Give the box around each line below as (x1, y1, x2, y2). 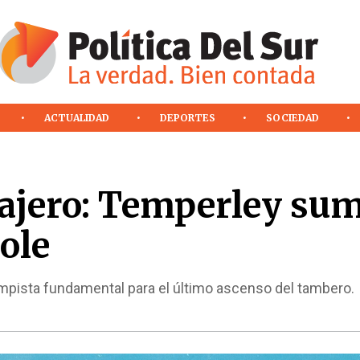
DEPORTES (160, 111, 215, 124)
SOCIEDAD (265, 111, 319, 124)
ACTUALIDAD (44, 111, 110, 124)
